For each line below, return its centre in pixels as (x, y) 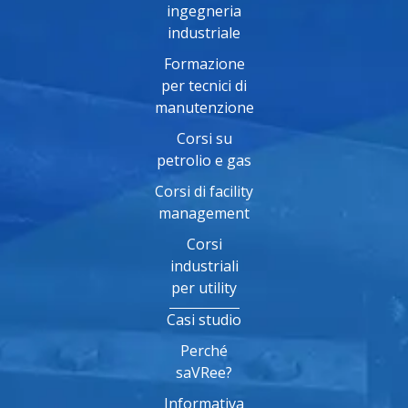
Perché (204, 350)
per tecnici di (204, 85)
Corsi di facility (204, 191)
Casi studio (204, 319)
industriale (204, 32)
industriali (204, 265)
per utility (204, 287)
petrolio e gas (204, 160)
